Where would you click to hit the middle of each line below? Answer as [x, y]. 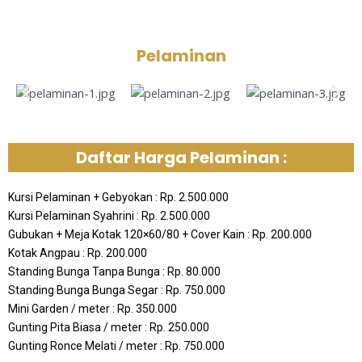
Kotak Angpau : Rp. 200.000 [78, 253]
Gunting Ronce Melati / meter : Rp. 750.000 [116, 345]
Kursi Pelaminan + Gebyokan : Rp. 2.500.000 [118, 197]
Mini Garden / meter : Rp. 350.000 [93, 308]
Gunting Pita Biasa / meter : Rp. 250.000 [109, 327]
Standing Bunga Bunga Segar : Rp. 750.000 [117, 290]
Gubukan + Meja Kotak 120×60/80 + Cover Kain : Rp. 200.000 [160, 234]
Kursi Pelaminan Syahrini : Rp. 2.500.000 [109, 215]
